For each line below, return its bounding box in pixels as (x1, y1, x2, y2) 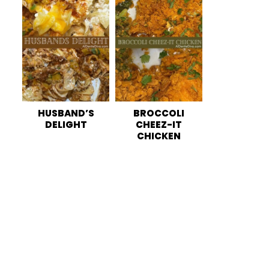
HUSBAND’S (37, 107, 94, 120)
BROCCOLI (133, 107, 184, 120)
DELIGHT (44, 118, 87, 131)
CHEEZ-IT (136, 118, 182, 131)
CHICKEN (137, 130, 181, 143)
